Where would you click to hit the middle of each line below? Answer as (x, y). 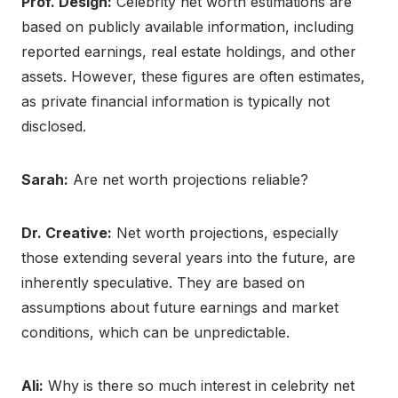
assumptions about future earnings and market (180, 307)
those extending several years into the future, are (188, 257)
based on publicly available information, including (187, 26)
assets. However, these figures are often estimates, (193, 76)
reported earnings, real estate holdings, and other (189, 51)
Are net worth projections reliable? (188, 179)
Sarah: (45, 179)
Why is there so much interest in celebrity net (199, 385)
